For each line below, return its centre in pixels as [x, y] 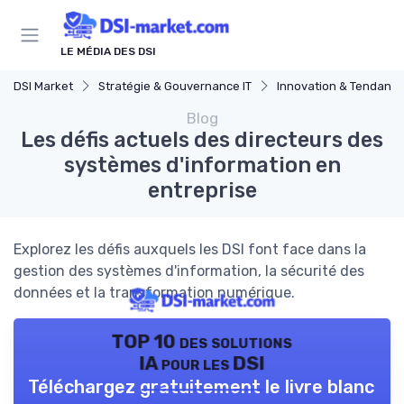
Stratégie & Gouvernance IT [175, 87]
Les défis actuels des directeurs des [202, 140]
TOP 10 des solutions [202, 342]
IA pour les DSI [202, 364]
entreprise [202, 191]
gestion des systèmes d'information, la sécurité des [189, 271]
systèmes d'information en [202, 165]
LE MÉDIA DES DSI [108, 52]
